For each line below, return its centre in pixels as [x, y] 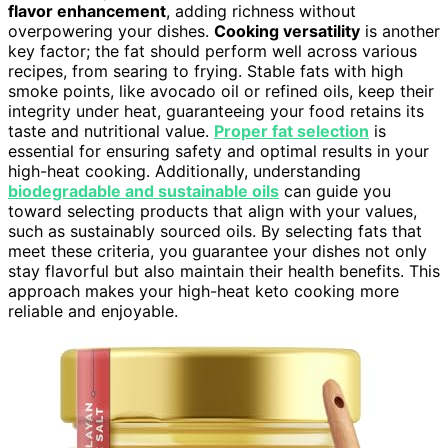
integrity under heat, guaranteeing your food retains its [216, 111]
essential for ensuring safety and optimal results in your [218, 151]
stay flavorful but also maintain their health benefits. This [224, 271]
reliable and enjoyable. [93, 311]
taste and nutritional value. [111, 131]
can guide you [335, 191]
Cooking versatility [287, 31]
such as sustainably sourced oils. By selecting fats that [215, 231]
